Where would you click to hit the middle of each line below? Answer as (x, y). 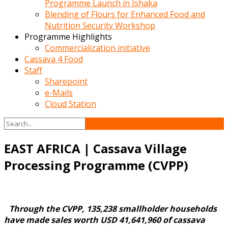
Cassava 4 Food (54, 59)
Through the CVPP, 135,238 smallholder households (113, 208)
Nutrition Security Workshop (100, 25)
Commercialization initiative (97, 48)
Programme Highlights (68, 37)
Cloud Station (70, 104)
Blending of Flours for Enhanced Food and (125, 14)
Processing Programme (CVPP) (96, 165)
